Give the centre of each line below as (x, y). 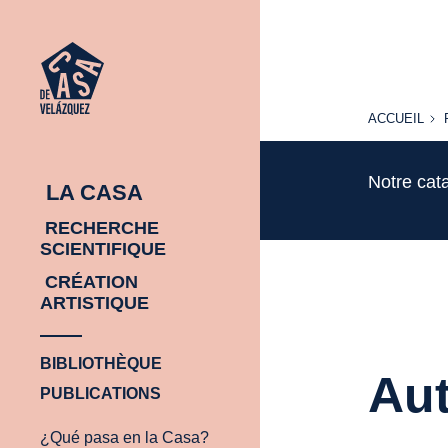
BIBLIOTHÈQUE (101, 363)
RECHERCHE (99, 227)
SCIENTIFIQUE (103, 248)
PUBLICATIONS (100, 393)
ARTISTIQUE (94, 302)
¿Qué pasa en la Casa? (124, 437)
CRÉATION (89, 281)
